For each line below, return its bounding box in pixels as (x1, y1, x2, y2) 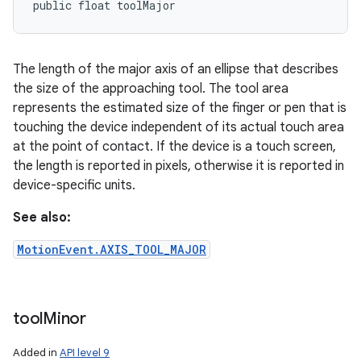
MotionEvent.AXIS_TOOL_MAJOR (17, 242, 206, 257)
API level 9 (60, 346, 110, 359)
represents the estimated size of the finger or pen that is (13, 100, 346, 116)
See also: (13, 210, 71, 226)
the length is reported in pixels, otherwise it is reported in (13, 158, 344, 174)
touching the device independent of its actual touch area (13, 119, 344, 135)
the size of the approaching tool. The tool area (13, 81, 288, 97)
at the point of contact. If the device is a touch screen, (13, 139, 336, 155)
